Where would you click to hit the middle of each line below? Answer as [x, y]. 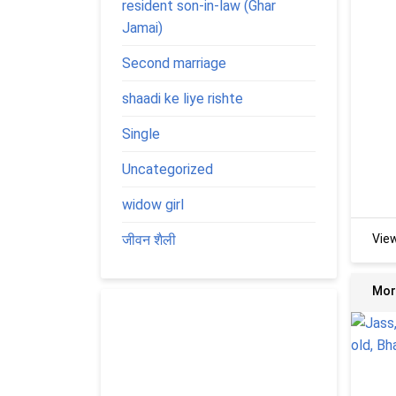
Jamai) [142, 27]
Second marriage [174, 63]
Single [141, 133]
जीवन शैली [149, 240]
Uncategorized [168, 169]
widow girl [153, 204]
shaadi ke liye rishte [183, 98]
